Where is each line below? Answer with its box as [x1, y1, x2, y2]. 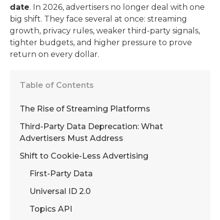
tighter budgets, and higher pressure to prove [10, 37, 192, 47]
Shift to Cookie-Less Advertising [20, 151, 150, 161]
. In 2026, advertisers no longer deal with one [29, 2, 205, 12]
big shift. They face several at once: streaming [10, 14, 187, 24]
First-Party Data [29, 168, 93, 178]
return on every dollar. [10, 49, 99, 59]
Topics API [29, 204, 74, 214]
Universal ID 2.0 [29, 186, 93, 196]
